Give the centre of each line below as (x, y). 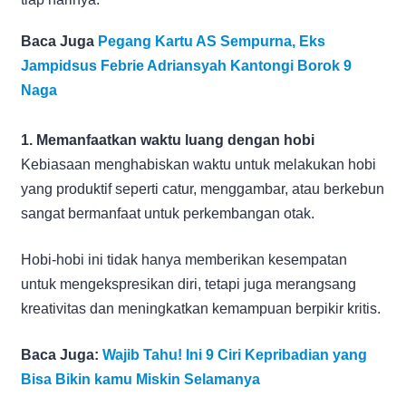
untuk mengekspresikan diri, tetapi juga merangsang (188, 284)
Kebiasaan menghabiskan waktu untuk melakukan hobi (198, 164)
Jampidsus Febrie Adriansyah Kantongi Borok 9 (186, 65)
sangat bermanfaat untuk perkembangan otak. (168, 213)
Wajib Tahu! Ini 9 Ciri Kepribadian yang (235, 354)
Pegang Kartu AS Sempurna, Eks (212, 41)
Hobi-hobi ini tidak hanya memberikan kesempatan (184, 259)
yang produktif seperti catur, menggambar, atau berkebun (203, 188)
